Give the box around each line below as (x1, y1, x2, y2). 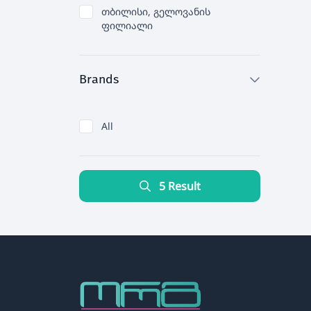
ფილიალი (101, 19, 153, 32)
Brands (79, 72, 119, 87)
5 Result (158, 178, 201, 194)
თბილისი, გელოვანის (101, 5, 210, 18)
